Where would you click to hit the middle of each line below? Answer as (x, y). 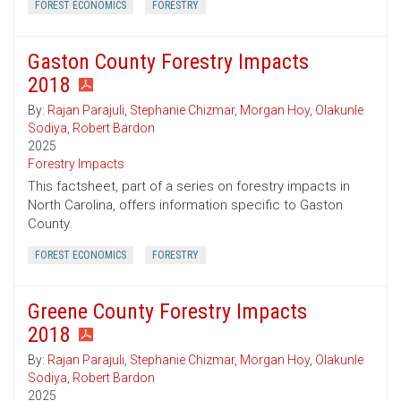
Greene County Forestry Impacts (167, 312)
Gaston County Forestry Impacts (168, 62)
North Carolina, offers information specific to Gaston (185, 205)
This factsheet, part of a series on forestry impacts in (189, 187)
